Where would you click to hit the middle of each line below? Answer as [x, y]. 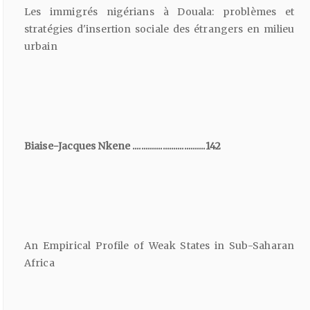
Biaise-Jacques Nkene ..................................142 [122, 146]
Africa [39, 263]
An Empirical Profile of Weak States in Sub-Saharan [159, 246]
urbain [41, 46]
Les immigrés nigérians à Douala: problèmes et [159, 11]
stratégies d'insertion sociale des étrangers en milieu [159, 29]
